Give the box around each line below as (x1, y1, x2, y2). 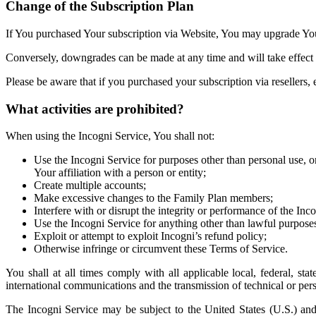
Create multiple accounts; (34, 179, 146, 192)
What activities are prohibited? (6, 101, 188, 116)
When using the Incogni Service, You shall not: (6, 130, 214, 142)
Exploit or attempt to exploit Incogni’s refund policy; (34, 230, 267, 243)
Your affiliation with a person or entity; (34, 166, 209, 179)
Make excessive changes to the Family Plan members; (34, 192, 276, 205)
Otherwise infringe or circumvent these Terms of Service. (34, 243, 288, 255)
